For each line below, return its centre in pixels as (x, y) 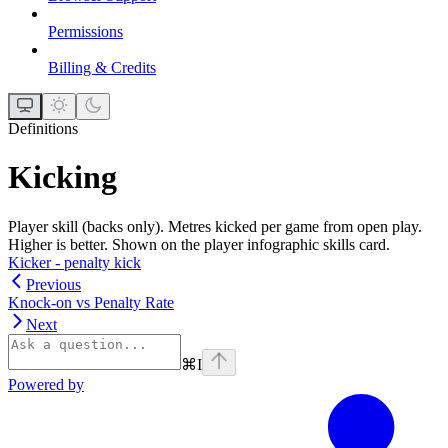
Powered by (46, 384)
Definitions (43, 128)
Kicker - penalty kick (74, 262)
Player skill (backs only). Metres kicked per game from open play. (215, 226)
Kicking (62, 177)
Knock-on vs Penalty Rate (91, 302)
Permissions (85, 31)
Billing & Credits (102, 67)
